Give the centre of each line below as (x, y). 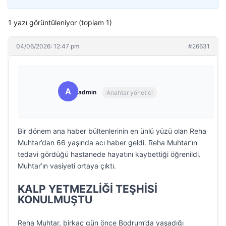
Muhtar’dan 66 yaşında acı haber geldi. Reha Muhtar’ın (107, 143)
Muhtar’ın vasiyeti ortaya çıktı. (67, 166)
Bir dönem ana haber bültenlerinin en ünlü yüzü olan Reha (112, 131)
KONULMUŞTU (55, 200)
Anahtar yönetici (130, 92)
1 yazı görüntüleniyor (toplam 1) (60, 22)
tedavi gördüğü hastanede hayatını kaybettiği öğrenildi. (109, 154)
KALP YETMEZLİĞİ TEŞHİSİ (88, 189)
